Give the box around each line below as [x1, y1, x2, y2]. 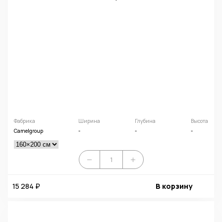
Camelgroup [13, 127, 43, 135]
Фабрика [13, 117, 35, 125]
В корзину [155, 181, 192, 191]
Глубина [135, 117, 156, 125]
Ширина [78, 117, 100, 125]
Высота [191, 117, 209, 125]
